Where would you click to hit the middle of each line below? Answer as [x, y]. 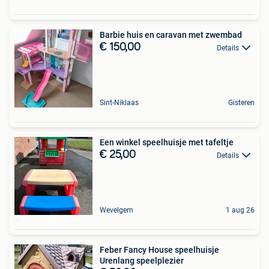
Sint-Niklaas [119, 103]
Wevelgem [116, 210]
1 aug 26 [240, 210]
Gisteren [241, 103]
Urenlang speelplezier [142, 261]
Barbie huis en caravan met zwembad [171, 35]
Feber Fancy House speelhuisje [159, 250]
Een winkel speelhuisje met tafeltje [167, 142]
